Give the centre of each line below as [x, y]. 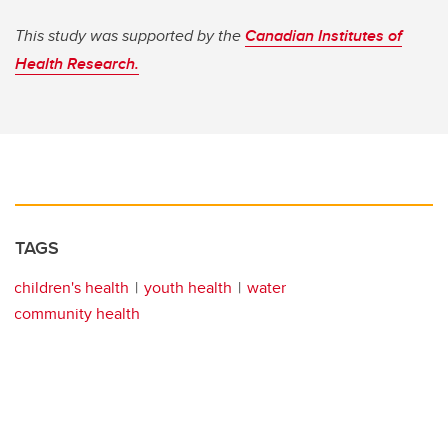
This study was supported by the [130, 36]
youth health [188, 288]
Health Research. [77, 64]
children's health [71, 288]
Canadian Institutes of [323, 36]
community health [77, 314]
